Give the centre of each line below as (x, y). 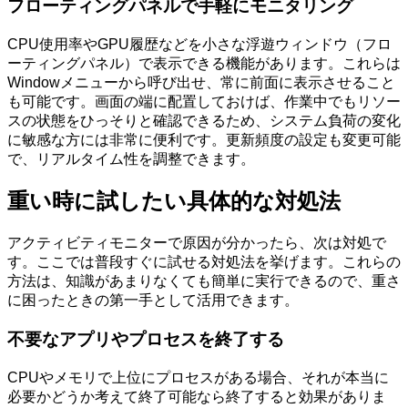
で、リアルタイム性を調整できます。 (131, 158)
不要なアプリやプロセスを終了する (146, 340)
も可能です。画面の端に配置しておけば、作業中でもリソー (204, 101)
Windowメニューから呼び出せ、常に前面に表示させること (201, 82)
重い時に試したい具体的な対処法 (174, 201)
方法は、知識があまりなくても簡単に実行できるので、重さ (204, 281)
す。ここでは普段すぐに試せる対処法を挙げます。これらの (204, 262)
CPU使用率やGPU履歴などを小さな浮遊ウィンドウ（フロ (199, 44)
